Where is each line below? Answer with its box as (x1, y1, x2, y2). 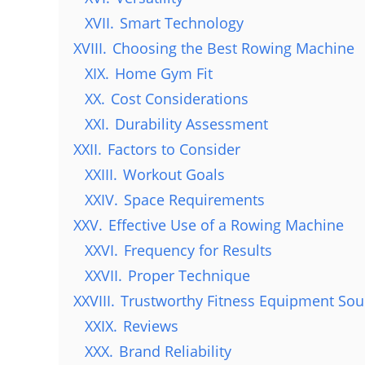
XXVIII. (73, 291, 115, 311)
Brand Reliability (119, 341, 231, 362)
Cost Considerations (111, 89, 248, 109)
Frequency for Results (124, 240, 272, 261)
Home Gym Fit (115, 64, 213, 84)
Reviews (123, 316, 178, 336)
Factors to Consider (108, 139, 240, 160)
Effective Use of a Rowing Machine (108, 215, 344, 235)
